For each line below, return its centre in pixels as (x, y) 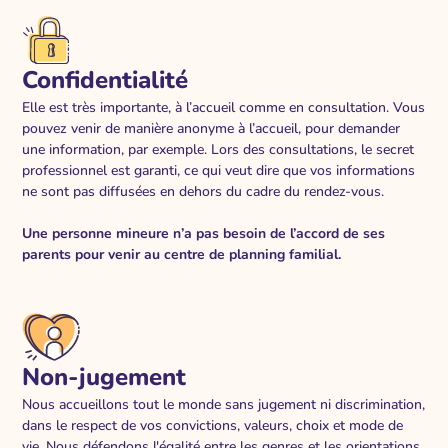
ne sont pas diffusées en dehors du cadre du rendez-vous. (205, 191)
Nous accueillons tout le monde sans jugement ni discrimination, (224, 404)
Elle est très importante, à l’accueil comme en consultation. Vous (224, 107)
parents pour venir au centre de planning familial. (182, 254)
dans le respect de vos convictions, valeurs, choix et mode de (213, 425)
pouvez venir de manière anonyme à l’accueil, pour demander (211, 128)
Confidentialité (105, 79)
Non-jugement (104, 376)
